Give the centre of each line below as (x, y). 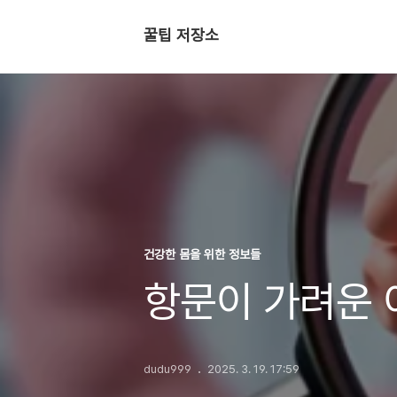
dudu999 (167, 369)
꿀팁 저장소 (181, 35)
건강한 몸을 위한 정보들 (202, 254)
